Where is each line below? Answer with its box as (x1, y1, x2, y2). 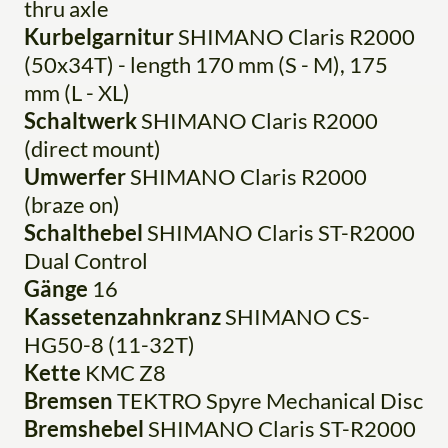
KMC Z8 (81, 359, 166, 387)
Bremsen (24, 387, 113, 415)
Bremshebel (24, 415, 144, 443)
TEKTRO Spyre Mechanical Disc (113, 387, 423, 415)
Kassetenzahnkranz (24, 303, 221, 331)
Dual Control (24, 247, 148, 275)
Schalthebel (24, 219, 143, 247)
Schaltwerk (24, 107, 137, 135)
